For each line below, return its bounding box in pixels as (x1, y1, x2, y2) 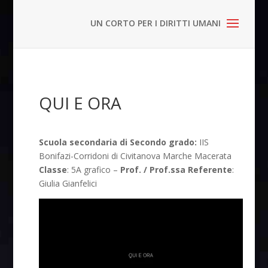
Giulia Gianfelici (39, 178, 98, 189)
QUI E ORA (39, 92, 122, 114)
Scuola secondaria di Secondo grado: (39, 136, 197, 148)
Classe (39, 164, 68, 175)
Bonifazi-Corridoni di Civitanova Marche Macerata (39, 150, 232, 162)
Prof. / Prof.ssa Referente (120, 164, 233, 175)
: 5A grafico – (67, 164, 121, 175)
